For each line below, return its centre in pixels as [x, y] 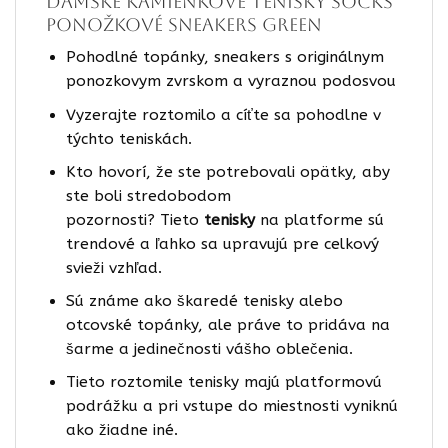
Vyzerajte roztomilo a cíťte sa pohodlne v [223, 114]
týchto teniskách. [128, 138]
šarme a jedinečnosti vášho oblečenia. [209, 349]
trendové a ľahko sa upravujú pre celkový [222, 243]
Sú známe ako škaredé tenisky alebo [204, 301]
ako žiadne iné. [121, 430]
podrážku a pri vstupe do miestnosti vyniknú [231, 406]
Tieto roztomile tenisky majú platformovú [223, 382]
